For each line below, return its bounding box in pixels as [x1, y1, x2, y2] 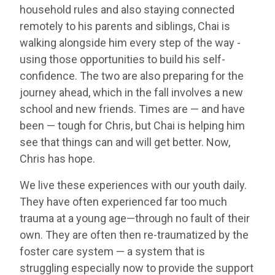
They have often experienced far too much [20, 195, 227, 208]
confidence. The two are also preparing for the [20, 69, 244, 82]
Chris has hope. [20, 152, 95, 165]
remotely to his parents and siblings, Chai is [20, 19, 230, 33]
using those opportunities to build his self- [20, 52, 225, 66]
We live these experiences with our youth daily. [20, 178, 247, 192]
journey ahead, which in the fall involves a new [20, 85, 243, 99]
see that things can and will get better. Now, [20, 135, 230, 149]
